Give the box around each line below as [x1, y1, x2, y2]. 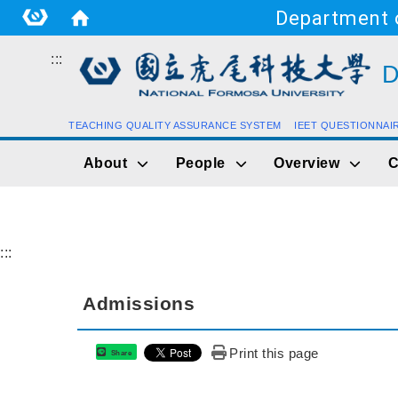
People [175, 155, 226, 171]
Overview [274, 155, 340, 171]
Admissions [83, 293, 195, 314]
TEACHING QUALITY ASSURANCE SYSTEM [68, 120, 282, 131]
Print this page [229, 345, 319, 361]
